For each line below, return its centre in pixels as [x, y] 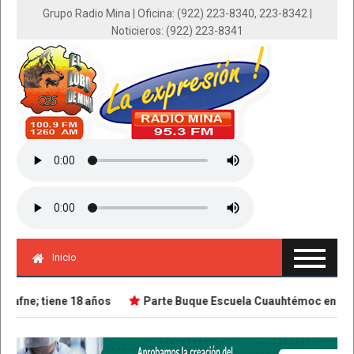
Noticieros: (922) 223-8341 [177, 31]
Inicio [64, 257]
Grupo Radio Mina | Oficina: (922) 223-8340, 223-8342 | [177, 13]
